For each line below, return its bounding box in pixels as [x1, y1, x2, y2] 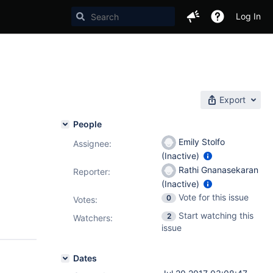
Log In [236, 11, 261, 21]
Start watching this [179, 210, 253, 221]
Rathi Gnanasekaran [176, 164, 258, 175]
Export [219, 94, 246, 105]
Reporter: [73, 166, 110, 177]
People [73, 119, 102, 129]
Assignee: [73, 138, 112, 149]
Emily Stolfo [176, 136, 225, 147]
